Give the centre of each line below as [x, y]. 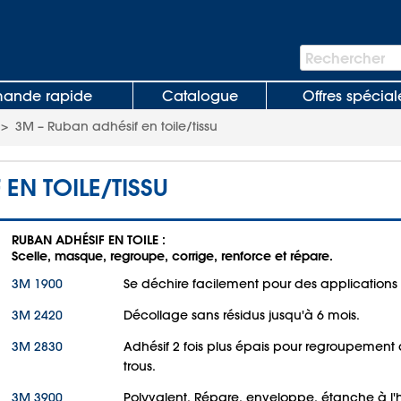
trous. [140, 367]
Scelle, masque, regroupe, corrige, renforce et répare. [172, 256]
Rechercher [345, 58]
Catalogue [200, 96]
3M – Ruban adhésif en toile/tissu [116, 126]
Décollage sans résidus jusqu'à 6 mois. [242, 316]
